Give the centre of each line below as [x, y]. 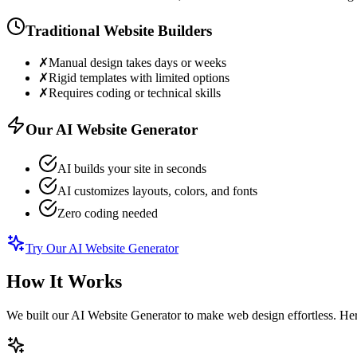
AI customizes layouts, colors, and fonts [157, 190]
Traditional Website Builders [119, 31]
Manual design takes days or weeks [137, 63]
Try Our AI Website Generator [102, 248]
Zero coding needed [108, 213]
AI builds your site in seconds [132, 168]
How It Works [64, 282]
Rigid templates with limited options [139, 78]
